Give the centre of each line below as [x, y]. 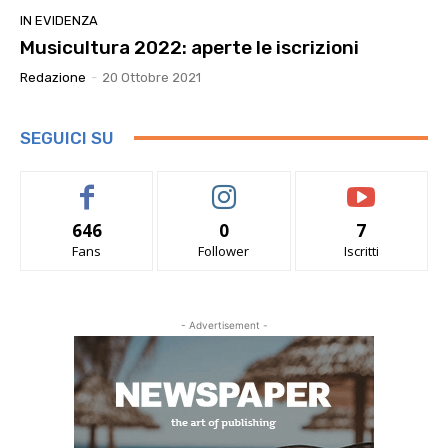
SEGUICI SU [67, 137]
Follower [224, 250]
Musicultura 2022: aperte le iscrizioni [189, 47]
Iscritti [361, 250]
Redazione [53, 77]
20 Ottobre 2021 [151, 77]
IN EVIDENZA [59, 20]
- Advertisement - [224, 324]
